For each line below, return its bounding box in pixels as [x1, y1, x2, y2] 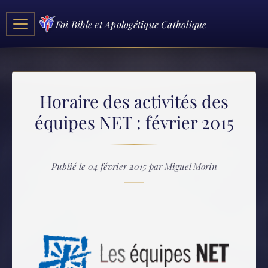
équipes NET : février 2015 [34, 111, 234, 133]
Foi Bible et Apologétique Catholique [56, 17, 207, 31]
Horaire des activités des [39, 90, 229, 112]
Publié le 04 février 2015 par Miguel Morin [51, 160, 217, 172]
